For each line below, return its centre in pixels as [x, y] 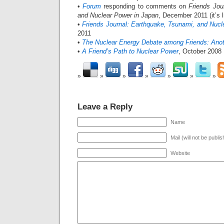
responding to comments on [145, 6]
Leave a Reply [105, 106]
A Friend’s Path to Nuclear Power [130, 51]
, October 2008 [200, 51]
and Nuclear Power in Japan [118, 15]
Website [180, 153]
